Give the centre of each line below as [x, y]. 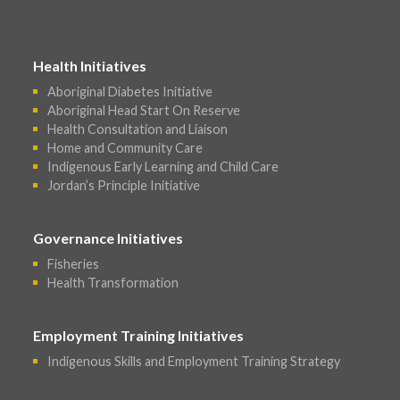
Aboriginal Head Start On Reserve [144, 110]
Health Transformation [113, 282]
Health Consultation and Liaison [138, 129]
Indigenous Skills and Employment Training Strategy [194, 361]
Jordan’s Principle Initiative [124, 185]
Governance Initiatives [108, 238]
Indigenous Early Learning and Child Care [163, 166]
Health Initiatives [90, 66]
